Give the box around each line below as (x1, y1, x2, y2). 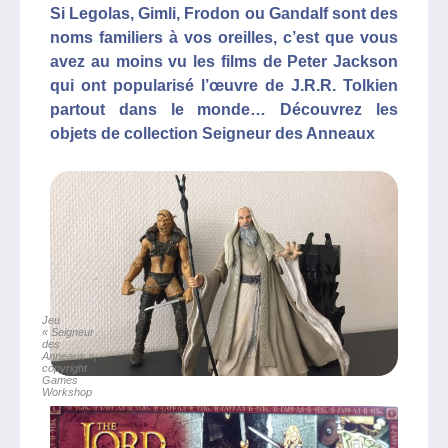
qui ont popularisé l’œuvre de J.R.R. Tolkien (50, 77, 398, 94)
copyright (42, 361, 87, 374)
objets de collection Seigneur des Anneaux (50, 125, 375, 142)
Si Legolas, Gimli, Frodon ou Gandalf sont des (50, 5, 398, 22)
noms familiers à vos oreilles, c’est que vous (50, 29, 398, 46)
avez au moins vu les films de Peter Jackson (50, 53, 398, 70)
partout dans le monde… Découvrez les (50, 101, 398, 118)
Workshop (42, 385, 92, 398)
